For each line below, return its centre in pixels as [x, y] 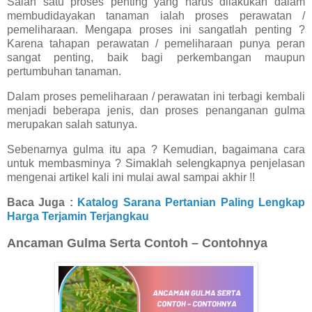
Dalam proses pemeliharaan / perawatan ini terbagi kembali [156, 97]
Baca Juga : [42, 202]
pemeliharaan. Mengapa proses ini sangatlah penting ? [156, 30]
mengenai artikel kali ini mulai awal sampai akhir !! [131, 177]
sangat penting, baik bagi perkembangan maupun [156, 58]
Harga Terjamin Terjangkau [78, 216]
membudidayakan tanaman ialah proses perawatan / [156, 16]
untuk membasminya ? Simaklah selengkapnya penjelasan [156, 163]
